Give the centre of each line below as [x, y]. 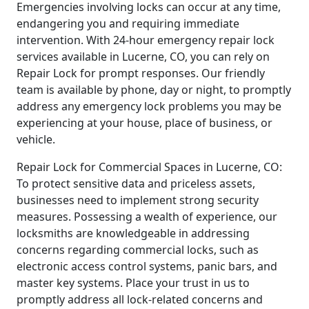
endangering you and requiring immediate [128, 24]
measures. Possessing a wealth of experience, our [147, 217]
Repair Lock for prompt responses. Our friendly [141, 73]
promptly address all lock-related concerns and [140, 300]
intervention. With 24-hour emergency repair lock [146, 40]
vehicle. [36, 140]
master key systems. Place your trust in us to [133, 283]
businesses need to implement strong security [138, 200]
